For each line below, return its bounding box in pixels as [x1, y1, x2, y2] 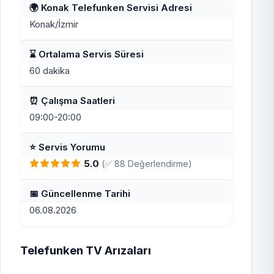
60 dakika [29, 65, 70, 77]
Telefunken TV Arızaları [20, 243, 151, 257]
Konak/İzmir [29, 18, 79, 31]
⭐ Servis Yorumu [29, 141, 106, 153]
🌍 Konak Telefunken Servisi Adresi [29, 1, 193, 13]
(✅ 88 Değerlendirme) [102, 158, 193, 169]
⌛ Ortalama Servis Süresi [29, 48, 144, 60]
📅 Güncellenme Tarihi [29, 187, 131, 199]
